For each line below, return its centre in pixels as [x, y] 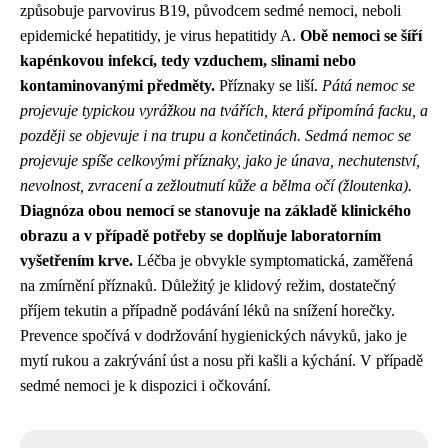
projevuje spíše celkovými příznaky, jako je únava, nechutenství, [220, 160]
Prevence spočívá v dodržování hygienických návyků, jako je [213, 335]
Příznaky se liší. [268, 85]
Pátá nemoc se [368, 85]
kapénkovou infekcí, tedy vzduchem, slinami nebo [188, 60]
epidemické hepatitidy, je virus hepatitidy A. [160, 35]
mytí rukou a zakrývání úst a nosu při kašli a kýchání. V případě [221, 360]
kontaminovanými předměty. [117, 85]
